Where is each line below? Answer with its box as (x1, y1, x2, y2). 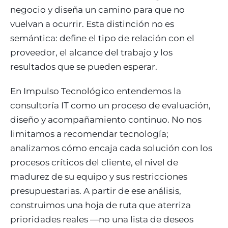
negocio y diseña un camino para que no (10, 5, 185, 15)
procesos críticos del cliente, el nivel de (10, 157, 178, 167)
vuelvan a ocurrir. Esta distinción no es (10, 19, 174, 29)
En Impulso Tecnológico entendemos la (10, 86, 181, 96)
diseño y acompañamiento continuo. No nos (10, 115, 202, 125)
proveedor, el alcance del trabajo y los (10, 47, 173, 58)
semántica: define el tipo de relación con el (10, 33, 194, 43)
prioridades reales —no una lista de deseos (10, 214, 193, 224)
